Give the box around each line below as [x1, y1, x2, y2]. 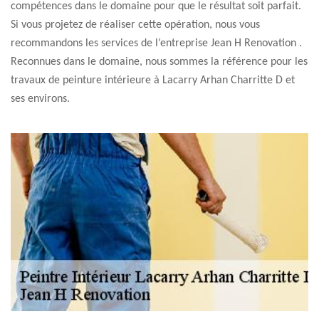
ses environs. [11, 93, 70, 105]
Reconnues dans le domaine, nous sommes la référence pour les [11, 56, 308, 68]
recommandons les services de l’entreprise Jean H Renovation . [11, 38, 302, 49]
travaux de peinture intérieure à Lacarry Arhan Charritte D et [11, 75, 295, 86]
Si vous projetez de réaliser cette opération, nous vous [11, 19, 260, 31]
